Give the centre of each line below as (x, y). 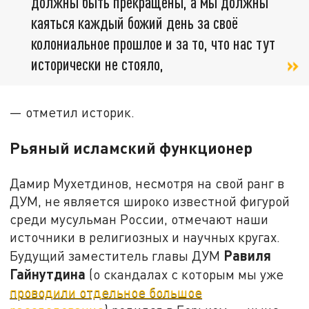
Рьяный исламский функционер (131, 147)
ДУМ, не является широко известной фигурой (150, 201)
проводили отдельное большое (106, 292)
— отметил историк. (72, 112)
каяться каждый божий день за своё (134, 22)
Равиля (248, 255)
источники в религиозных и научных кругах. (145, 237)
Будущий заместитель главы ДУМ (117, 255)
